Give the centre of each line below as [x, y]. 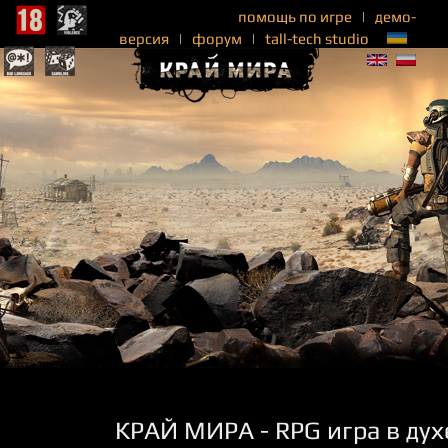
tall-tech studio [317, 38]
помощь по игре [295, 16]
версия [144, 38]
